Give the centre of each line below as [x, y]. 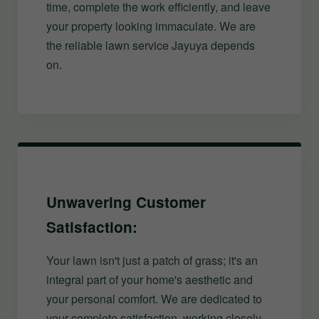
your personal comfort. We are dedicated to [154, 298]
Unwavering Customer [126, 202]
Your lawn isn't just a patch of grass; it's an [152, 260]
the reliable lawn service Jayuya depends [151, 45]
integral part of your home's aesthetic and [150, 279]
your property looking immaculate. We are [151, 26]
